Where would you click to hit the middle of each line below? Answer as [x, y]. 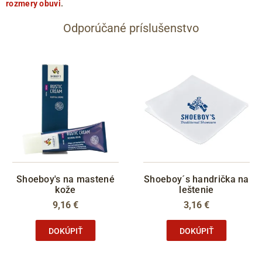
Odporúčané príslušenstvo [131, 28]
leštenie [196, 190]
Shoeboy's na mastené [65, 179]
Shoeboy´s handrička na [196, 179]
